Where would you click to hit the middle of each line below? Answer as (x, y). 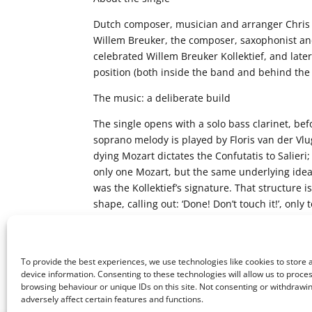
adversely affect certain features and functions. (112, 299)
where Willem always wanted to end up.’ (188, 235)
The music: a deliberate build (162, 97)
